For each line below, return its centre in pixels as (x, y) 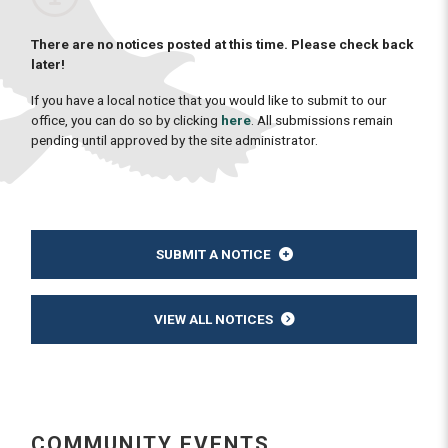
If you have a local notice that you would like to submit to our (209, 99)
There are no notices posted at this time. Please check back (222, 43)
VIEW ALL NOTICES (213, 318)
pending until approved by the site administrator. (174, 139)
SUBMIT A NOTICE (213, 253)
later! (48, 63)
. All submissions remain (322, 119)
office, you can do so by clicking (126, 119)
